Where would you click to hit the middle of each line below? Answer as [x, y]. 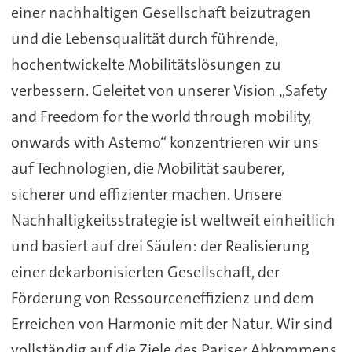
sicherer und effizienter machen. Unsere [146, 194]
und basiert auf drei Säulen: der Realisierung [160, 246]
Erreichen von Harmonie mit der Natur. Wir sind [171, 324]
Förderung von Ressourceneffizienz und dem [162, 298]
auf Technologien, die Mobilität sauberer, [147, 169]
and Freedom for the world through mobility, [161, 117]
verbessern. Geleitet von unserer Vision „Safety [169, 91]
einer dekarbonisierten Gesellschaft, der [145, 272]
